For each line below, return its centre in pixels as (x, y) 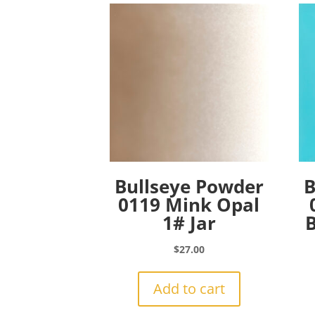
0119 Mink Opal (189, 205)
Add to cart (189, 289)
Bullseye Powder (189, 187)
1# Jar (189, 223)
